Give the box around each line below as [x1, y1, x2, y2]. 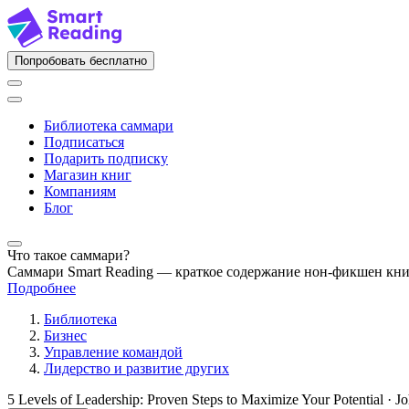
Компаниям [44, 184, 116, 199]
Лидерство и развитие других [44, 361, 229, 376]
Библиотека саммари [44, 118, 173, 133]
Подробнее [7, 280, 76, 296]
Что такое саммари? [7, 247, 130, 263]
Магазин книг [44, 167, 131, 183]
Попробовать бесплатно [15, 54, 147, 68]
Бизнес [44, 328, 87, 343]
